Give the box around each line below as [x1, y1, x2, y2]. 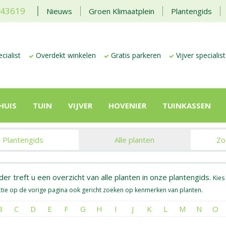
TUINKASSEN [162, 100, 211, 110]
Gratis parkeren [111, 50, 161, 60]
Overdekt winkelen [36, 50, 96, 60]
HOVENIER [108, 100, 146, 110]
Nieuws [46, 6, 72, 16]
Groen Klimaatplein [89, 6, 154, 16]
